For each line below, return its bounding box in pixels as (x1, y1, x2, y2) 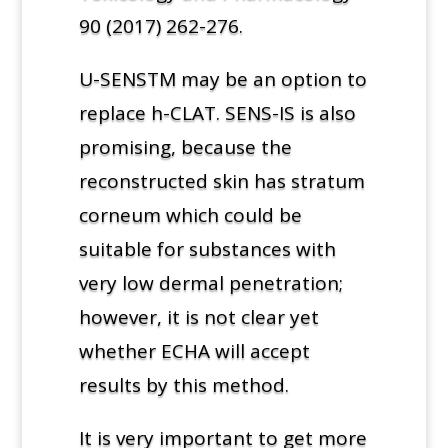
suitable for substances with (78, 235, 336, 262)
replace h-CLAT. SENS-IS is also (78, 99, 356, 126)
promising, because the (78, 133, 292, 160)
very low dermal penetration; (78, 269, 343, 296)
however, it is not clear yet (78, 303, 319, 330)
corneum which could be (78, 201, 302, 228)
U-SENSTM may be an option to (78, 65, 367, 92)
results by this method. (78, 371, 289, 398)
